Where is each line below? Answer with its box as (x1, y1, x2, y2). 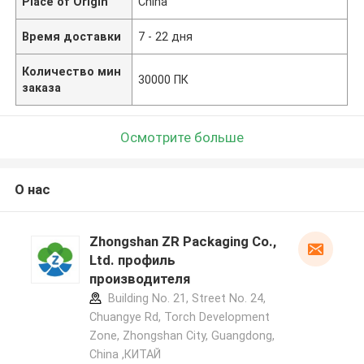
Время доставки (22, 29, 122, 43)
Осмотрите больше (120, 128, 244, 145)
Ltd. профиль (89, 252, 175, 269)
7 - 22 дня (138, 29, 193, 43)
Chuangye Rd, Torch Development (89, 310, 270, 324)
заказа (22, 80, 62, 94)
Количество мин (22, 64, 122, 78)
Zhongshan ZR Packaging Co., (89, 233, 276, 250)
